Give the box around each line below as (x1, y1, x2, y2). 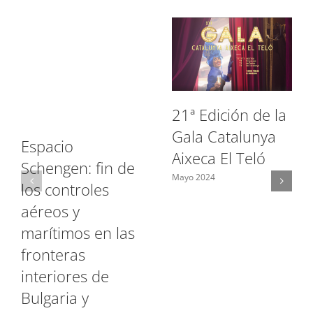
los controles (21, 179, 109, 200)
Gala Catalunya (172, 126, 276, 147)
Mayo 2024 (172, 170, 215, 183)
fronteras (21, 244, 85, 265)
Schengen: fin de (21, 157, 135, 178)
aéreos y (21, 201, 80, 221)
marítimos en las (21, 222, 135, 243)
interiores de (21, 265, 109, 286)
